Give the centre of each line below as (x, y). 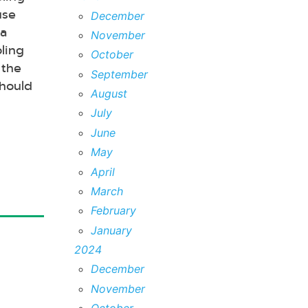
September (119, 74)
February (113, 211)
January (111, 230)
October (112, 55)
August (109, 94)
